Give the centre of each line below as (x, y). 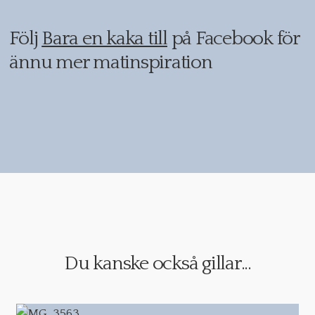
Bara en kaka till (104, 39)
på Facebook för (233, 39)
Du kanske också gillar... (157, 264)
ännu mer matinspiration (111, 63)
